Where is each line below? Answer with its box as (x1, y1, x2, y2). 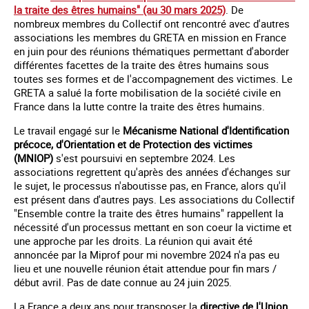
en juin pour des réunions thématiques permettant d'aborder (14, 43, 289, 58)
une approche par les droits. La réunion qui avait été (14, 233, 252, 248)
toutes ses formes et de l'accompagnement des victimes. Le (14, 71, 292, 86)
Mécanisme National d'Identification (123, 123, 289, 137)
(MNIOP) (14, 150, 56, 165)
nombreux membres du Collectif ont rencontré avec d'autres (14, 16, 290, 30)
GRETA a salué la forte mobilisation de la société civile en (14, 85, 281, 99)
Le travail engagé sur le (14, 123, 123, 137)
